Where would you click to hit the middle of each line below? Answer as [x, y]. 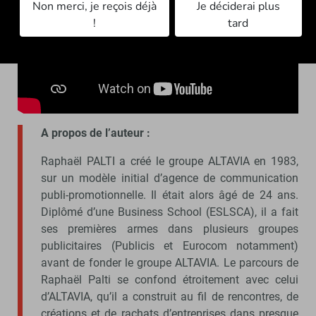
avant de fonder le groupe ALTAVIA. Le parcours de [170, 263]
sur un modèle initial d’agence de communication [170, 178]
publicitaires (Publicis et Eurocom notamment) [170, 246]
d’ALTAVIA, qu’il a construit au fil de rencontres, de [170, 297]
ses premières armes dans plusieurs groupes [170, 229]
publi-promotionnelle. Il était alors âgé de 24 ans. [170, 195]
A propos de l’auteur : [97, 133]
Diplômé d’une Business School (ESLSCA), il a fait [170, 212]
